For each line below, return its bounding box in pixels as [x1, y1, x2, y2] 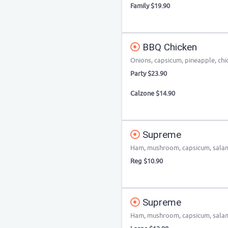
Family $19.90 [130, 2, 170, 10]
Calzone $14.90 [130, 89, 175, 98]
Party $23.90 [130, 69, 167, 78]
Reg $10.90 [130, 157, 163, 165]
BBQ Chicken [140, 41, 197, 53]
